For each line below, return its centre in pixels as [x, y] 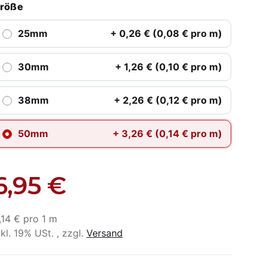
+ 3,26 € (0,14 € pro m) [167, 134]
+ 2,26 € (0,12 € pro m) [168, 100]
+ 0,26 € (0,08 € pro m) [166, 34]
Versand [105, 233]
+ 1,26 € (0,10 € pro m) [168, 67]
